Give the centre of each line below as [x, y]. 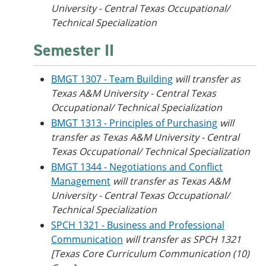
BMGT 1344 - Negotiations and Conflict [137, 167]
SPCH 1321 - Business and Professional [138, 225]
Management [81, 181]
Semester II [74, 50]
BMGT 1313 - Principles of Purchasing [134, 123]
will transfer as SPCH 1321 [183, 239]
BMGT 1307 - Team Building [112, 79]
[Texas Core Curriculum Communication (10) [150, 254]
